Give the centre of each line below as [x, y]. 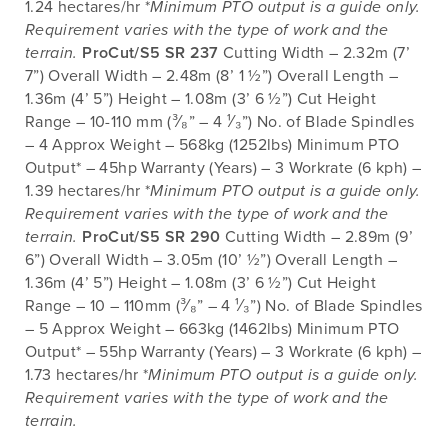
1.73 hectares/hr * [87, 375]
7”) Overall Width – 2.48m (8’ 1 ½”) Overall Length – [212, 76]
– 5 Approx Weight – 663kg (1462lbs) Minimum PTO [212, 329]
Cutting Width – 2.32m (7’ [314, 53]
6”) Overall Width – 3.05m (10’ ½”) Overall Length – [211, 260]
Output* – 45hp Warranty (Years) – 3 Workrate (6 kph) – [223, 168]
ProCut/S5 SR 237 [150, 53]
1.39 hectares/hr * [88, 191]
